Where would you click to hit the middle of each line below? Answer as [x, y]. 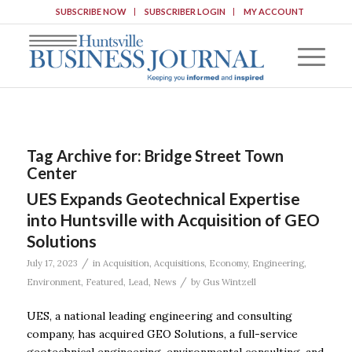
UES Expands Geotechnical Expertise [163, 198]
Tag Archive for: [85, 156]
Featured [104, 282]
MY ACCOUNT [273, 11]
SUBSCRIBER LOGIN [185, 11]
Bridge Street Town [214, 156]
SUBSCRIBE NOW [91, 11]
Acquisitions [179, 263]
